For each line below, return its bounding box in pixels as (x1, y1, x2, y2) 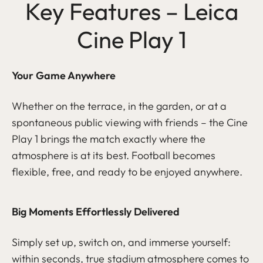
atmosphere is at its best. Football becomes (12, 149, 216, 162)
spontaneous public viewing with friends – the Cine (12, 116, 248, 129)
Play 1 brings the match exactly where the (12, 132, 206, 146)
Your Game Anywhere (12, 69, 116, 82)
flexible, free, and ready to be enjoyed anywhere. (12, 165, 243, 178)
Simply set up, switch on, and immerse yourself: (12, 235, 231, 249)
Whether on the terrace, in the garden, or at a (12, 99, 227, 113)
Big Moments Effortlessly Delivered (12, 205, 180, 218)
